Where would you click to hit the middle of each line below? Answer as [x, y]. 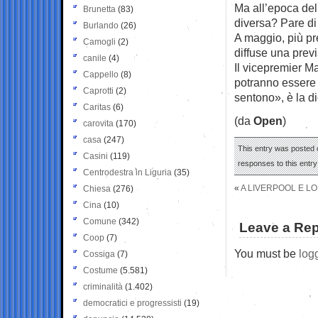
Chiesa [97, 188]
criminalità [103, 286]
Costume [100, 270]
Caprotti [98, 91]
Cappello [101, 74]
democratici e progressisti [132, 303]
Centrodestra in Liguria [127, 172]
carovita [98, 123]
